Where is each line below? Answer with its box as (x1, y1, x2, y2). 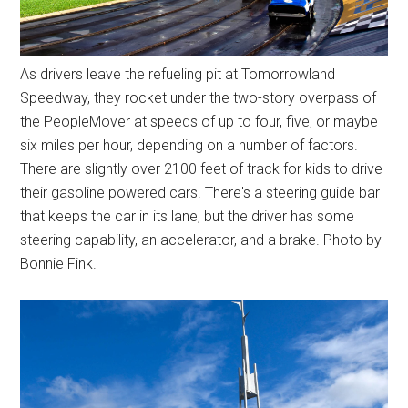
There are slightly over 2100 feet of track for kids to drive (20, 159, 383, 178)
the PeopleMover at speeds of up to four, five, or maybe (20, 112, 379, 130)
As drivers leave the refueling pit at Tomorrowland (20, 65, 336, 83)
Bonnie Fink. (20, 254, 97, 272)
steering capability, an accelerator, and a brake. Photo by (20, 230, 382, 249)
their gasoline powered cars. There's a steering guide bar (20, 183, 381, 201)
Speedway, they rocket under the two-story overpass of (20, 88, 377, 107)
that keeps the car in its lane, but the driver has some (20, 207, 355, 225)
